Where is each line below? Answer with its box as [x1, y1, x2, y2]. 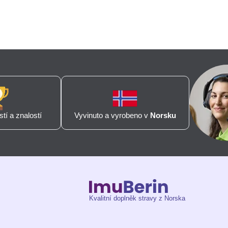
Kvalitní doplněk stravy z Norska [89, 194, 186, 203]
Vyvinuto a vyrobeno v [74, 111, 150, 120]
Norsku [150, 111, 176, 120]
